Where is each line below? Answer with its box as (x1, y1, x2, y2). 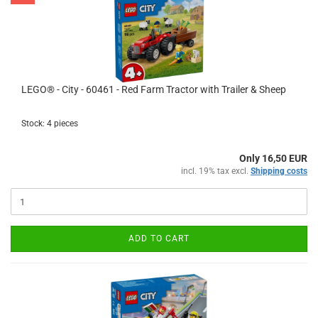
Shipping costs (251, 166, 307, 176)
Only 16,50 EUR (239, 153, 307, 164)
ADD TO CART (128, 234, 190, 243)
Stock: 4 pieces (21, 119, 78, 128)
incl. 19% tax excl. (181, 166, 251, 176)
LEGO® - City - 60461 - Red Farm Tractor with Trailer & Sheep (21, 84, 286, 95)
